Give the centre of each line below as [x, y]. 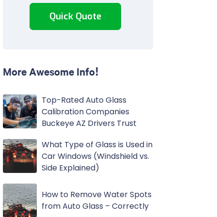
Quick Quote [76, 16]
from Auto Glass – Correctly [95, 206]
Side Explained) [70, 168]
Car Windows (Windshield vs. [95, 156]
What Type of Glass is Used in [97, 145]
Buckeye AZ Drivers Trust [89, 123]
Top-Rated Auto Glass [84, 100]
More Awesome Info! [51, 71]
